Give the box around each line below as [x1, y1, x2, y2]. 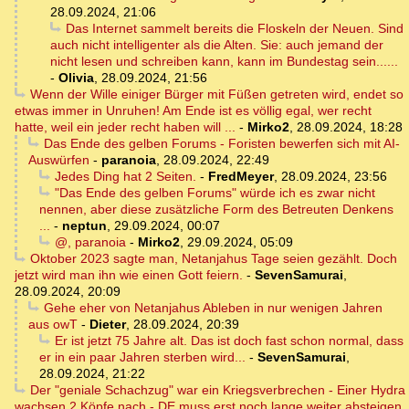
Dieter [89, 317, 126, 332]
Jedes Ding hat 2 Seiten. [54, 169, 196, 184]
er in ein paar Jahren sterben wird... [39, 350, 246, 365]
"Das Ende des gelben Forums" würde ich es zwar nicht [54, 185, 375, 201]
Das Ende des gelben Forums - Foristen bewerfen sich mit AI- [43, 136, 400, 152]
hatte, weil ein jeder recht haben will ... [15, 120, 236, 135]
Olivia [58, 70, 94, 86]
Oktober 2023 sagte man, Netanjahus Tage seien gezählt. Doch [29, 251, 397, 267]
